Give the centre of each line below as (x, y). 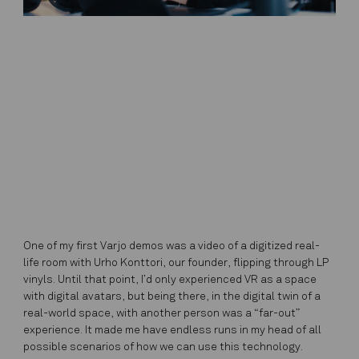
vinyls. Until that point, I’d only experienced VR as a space (170, 280)
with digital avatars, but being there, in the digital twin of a (172, 296)
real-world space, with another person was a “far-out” (162, 313)
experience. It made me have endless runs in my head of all (173, 330)
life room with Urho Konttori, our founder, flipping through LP (176, 263)
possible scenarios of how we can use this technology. (163, 347)
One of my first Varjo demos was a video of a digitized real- (172, 246)
